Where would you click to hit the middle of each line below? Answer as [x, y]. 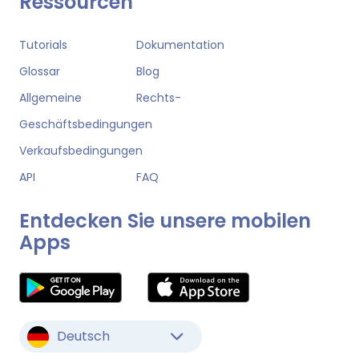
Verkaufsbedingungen [81, 151]
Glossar [40, 72]
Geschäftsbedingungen [86, 125]
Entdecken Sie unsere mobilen [165, 221]
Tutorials [43, 45]
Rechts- [158, 98]
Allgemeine [50, 98]
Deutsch [83, 337]
